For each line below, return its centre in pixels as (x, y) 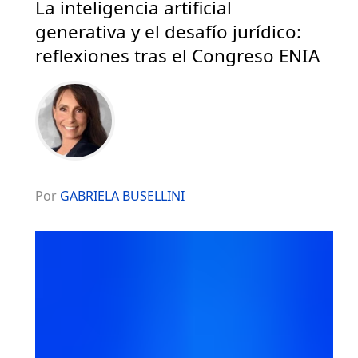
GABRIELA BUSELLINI (122, 195)
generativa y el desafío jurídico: (168, 31)
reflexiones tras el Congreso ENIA (177, 55)
